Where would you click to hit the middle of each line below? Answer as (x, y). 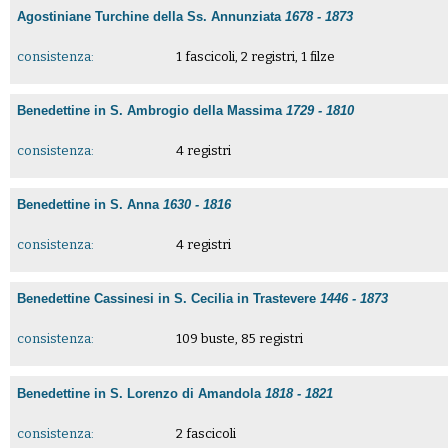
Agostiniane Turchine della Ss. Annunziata (151, 16)
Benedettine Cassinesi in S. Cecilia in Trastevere (169, 299)
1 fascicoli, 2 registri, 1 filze (255, 56)
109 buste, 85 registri (239, 339)
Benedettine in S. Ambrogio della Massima (152, 110)
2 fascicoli (205, 433)
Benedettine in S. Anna (90, 205)
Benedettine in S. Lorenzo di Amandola (141, 393)
